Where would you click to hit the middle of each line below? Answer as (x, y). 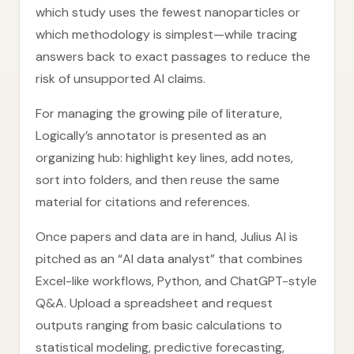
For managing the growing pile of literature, (159, 113)
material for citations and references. (143, 202)
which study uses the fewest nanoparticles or (168, 12)
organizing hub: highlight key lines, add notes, (164, 158)
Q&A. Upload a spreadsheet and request (154, 303)
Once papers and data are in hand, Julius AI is (167, 237)
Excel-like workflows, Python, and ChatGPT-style (176, 281)
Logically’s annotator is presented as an (151, 136)
